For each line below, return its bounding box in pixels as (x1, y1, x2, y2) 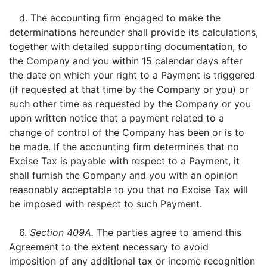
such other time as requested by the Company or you (9, 98, 251, 110)
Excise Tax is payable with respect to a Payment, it (9, 155, 240, 167)
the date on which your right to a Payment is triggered (9, 69, 255, 81)
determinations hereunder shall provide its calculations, (9, 26, 258, 38)
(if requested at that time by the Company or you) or (9, 83, 249, 95)
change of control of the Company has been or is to (9, 126, 244, 138)
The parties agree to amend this (96, 226, 241, 238)
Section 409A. (29, 226, 97, 238)
